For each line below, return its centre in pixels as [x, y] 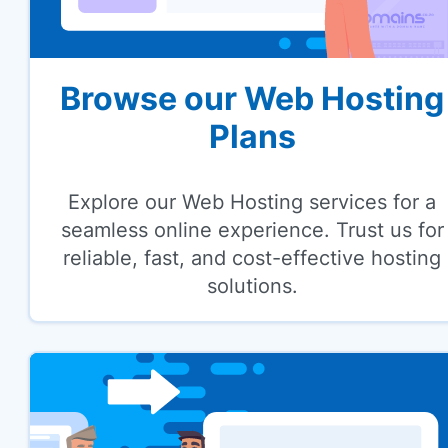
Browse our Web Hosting [252, 99]
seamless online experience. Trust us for [252, 230]
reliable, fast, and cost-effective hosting [252, 258]
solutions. [252, 286]
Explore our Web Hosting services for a [252, 202]
